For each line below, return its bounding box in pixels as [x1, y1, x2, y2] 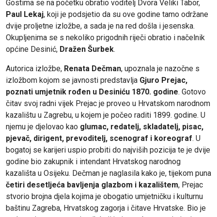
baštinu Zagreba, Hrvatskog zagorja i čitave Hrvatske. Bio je [6, 203, 206, 213]
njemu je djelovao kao [6, 122, 80, 131]
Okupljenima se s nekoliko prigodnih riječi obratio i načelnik [6, 32, 205, 42]
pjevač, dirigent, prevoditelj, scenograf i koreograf [6, 133, 192, 143]
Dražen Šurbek [60, 44, 114, 54]
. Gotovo [178, 87, 206, 96]
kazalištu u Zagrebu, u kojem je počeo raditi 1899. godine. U [6, 110, 205, 120]
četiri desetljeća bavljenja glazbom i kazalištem [6, 180, 178, 189]
